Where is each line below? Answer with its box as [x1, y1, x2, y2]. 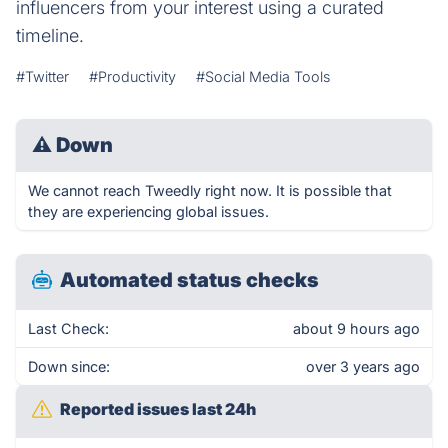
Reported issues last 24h [60, 399, 256, 419]
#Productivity [89, 68, 176, 85]
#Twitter [16, 68, 69, 85]
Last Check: [28, 320, 109, 337]
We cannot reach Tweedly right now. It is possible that [28, 182, 392, 199]
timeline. [16, 25, 84, 46]
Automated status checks [60, 268, 319, 292]
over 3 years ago [306, 358, 420, 375]
